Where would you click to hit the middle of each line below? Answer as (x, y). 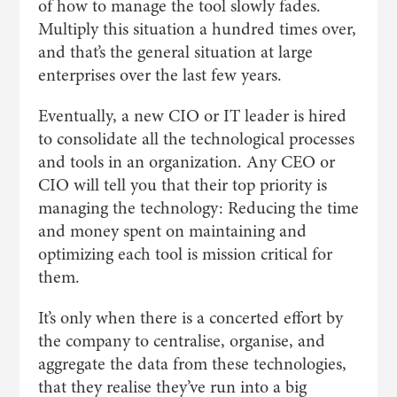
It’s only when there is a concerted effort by (190, 318)
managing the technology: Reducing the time (198, 208)
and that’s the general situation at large (175, 52)
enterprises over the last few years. (160, 75)
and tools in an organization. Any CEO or (186, 162)
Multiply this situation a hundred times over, (197, 29)
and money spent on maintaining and (172, 231)
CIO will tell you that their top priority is (182, 185)
